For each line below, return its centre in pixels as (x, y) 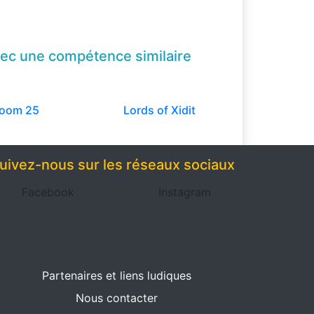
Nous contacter (116, 298)
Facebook (48, 192)
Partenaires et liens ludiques (116, 276)
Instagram (185, 192)
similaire (164, 56)
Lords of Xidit (159, 110)
